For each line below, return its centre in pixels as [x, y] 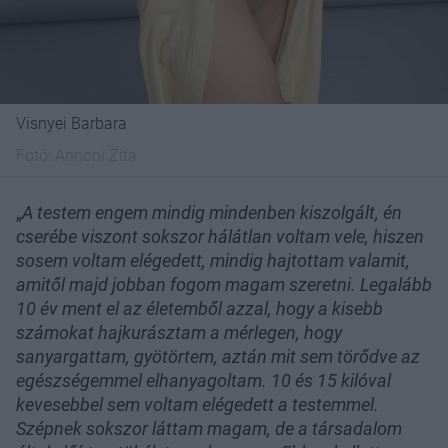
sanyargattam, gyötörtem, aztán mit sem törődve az [218, 357]
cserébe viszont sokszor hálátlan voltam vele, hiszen [220, 237]
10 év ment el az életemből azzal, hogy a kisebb [199, 309]
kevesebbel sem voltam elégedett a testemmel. [197, 405]
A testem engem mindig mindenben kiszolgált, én [212, 213]
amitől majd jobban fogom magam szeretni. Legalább [224, 285]
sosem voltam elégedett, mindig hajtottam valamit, [213, 261]
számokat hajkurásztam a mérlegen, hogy [179, 333]
